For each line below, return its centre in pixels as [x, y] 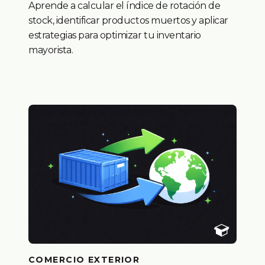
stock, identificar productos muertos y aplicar [128, 21]
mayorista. [51, 50]
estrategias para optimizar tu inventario [115, 35]
